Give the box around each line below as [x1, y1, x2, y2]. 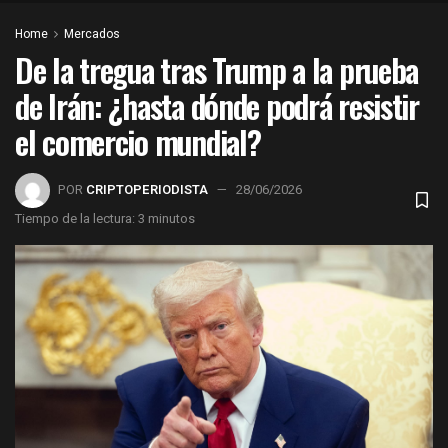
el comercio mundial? [15, 118, 261, 166]
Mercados [64, 25, 120, 44]
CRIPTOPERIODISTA [86, 179, 208, 199]
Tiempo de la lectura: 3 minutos [15, 208, 195, 228]
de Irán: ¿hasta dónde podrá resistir [15, 82, 419, 130]
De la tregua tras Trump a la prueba [15, 46, 419, 94]
